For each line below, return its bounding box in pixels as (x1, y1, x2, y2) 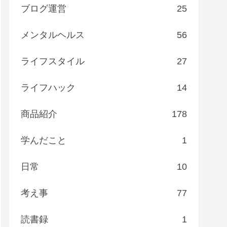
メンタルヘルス (20, 29, 85, 40)
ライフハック (20, 82, 75, 93)
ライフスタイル (20, 56, 85, 66)
